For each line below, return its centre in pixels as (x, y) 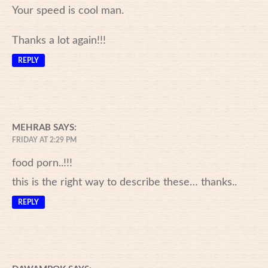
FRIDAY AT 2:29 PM (44, 140)
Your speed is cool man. (68, 10)
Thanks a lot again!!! (59, 40)
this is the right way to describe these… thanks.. (124, 182)
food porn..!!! (42, 163)
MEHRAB (31, 127)
